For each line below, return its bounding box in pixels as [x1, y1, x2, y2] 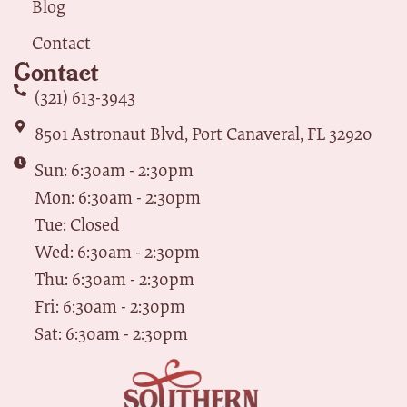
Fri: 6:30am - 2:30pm [34, 294, 185, 318]
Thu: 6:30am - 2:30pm [34, 267, 194, 291]
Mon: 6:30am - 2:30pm [34, 185, 201, 209]
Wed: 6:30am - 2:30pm [34, 240, 200, 263]
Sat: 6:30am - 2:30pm [34, 322, 188, 345]
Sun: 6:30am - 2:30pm [34, 158, 194, 182]
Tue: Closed [34, 213, 120, 236]
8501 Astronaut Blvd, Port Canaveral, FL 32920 [34, 122, 372, 145]
